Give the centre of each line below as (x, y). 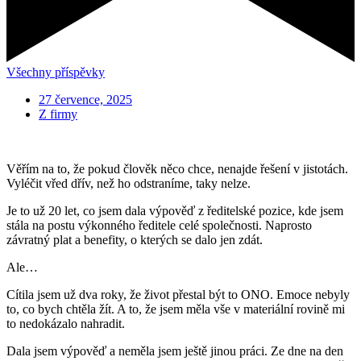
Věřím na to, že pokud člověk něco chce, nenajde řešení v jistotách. (177, 168)
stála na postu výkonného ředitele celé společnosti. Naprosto (159, 225)
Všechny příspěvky (56, 72)
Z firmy (58, 114)
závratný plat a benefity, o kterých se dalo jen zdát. (135, 239)
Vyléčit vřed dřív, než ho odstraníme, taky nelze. (129, 183)
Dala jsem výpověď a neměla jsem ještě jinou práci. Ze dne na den (175, 351)
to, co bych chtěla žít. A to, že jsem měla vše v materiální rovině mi (176, 309)
